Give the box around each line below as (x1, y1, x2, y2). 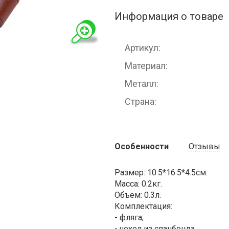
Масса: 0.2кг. (114, 179, 162, 189)
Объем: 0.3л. (114, 190, 161, 200)
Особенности (114, 142, 169, 151)
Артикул (125, 42, 158, 53)
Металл (125, 78, 156, 89)
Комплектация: (114, 201, 172, 211)
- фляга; (114, 213, 144, 222)
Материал (125, 60, 166, 71)
